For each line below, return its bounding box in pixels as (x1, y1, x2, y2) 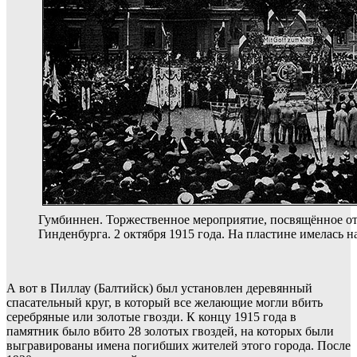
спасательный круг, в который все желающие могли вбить (6, 296, 323, 310)
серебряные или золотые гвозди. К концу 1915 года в (6, 310, 296, 324)
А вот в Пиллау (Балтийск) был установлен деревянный (6, 281, 312, 296)
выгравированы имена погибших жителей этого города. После (6, 339, 351, 353)
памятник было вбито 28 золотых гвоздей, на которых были (6, 324, 334, 339)
